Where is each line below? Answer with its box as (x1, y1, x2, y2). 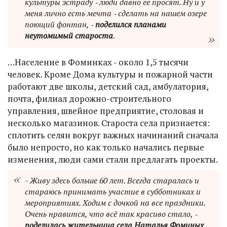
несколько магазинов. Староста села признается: (8, 117, 210, 129)
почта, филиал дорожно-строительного (8, 92, 171, 104)
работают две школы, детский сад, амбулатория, (8, 80, 208, 92)
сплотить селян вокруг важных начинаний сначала (8, 129, 218, 141)
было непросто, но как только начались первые (8, 141, 204, 153)
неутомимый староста (25, 29, 113, 41)
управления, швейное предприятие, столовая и (8, 104, 204, 117)
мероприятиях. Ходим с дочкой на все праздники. (25, 197, 205, 209)
